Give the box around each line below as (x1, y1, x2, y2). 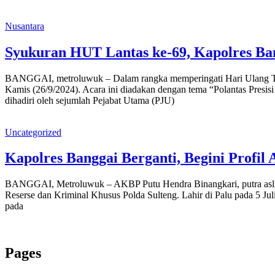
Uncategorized (5, 126, 61, 137)
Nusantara (5, 20, 44, 31)
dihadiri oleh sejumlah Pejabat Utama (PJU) (5, 95, 174, 106)
